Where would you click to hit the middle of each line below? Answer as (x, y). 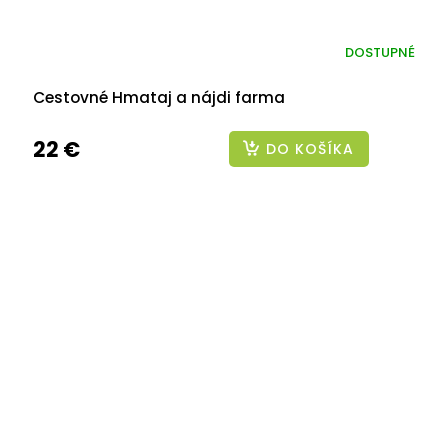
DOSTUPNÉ (380, 53)
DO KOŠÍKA (309, 148)
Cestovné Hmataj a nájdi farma (159, 97)
